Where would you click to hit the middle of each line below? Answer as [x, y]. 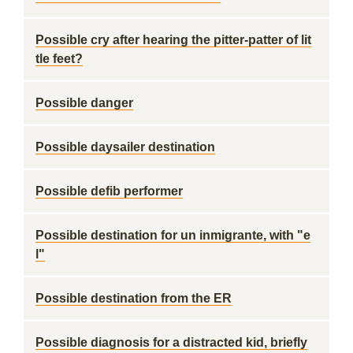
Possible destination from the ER [134, 298]
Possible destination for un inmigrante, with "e [173, 235]
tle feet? [59, 59]
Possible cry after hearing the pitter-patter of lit [173, 40]
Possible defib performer [109, 191]
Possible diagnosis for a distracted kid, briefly [171, 342]
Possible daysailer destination [125, 147]
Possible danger [84, 103]
